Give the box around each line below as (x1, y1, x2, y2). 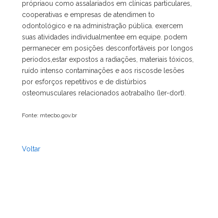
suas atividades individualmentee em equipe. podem (22, 33, 187, 41)
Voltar (22, 145, 40, 153)
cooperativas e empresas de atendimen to (22, 11, 155, 18)
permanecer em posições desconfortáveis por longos (22, 44, 193, 52)
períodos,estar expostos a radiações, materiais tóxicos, (22, 55, 194, 63)
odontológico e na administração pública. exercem (22, 22, 183, 30)
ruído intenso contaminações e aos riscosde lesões (22, 67, 184, 74)
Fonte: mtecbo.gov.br (22, 112, 77, 119)
